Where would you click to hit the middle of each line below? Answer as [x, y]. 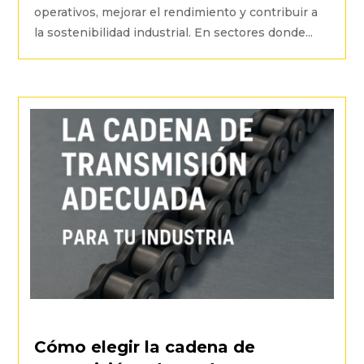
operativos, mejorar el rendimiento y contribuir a [176, 13]
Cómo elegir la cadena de [145, 347]
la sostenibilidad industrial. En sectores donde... [174, 33]
